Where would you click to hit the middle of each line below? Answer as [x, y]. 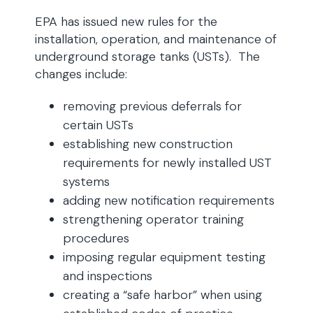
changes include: [81, 74]
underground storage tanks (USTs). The [147, 57]
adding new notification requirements [169, 201]
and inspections [108, 276]
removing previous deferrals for [152, 106]
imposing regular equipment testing [164, 257]
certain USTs [98, 125]
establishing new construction [148, 144]
